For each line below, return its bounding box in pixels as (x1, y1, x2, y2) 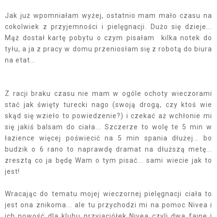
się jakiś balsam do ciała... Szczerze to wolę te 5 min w (5, 123, 212, 131)
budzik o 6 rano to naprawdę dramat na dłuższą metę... (5, 145, 212, 153)
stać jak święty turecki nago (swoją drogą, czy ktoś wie (5, 100, 212, 108)
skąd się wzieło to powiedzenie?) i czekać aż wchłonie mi (5, 111, 212, 120)
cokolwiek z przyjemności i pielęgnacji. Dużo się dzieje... (5, 22, 212, 31)
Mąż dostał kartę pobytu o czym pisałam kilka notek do (5, 33, 212, 42)
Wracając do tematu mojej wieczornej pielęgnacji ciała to (5, 189, 212, 198)
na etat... (5, 56, 38, 64)
